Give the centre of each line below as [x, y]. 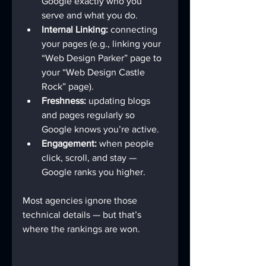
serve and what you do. [90, 15]
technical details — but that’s [83, 215]
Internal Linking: [75, 30]
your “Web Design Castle [94, 72]
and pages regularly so [89, 115]
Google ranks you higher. [94, 172]
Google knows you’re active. [100, 129]
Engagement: [69, 144]
